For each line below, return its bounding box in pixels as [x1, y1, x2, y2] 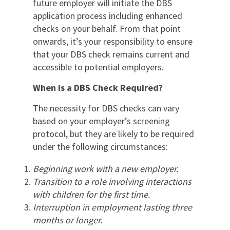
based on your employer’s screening [33, 114, 170, 127]
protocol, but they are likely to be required [33, 127, 194, 140]
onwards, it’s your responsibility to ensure [33, 35, 193, 47]
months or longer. [33, 214, 102, 226]
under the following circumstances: [33, 140, 168, 152]
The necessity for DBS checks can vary [33, 102, 179, 114]
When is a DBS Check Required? [33, 81, 163, 93]
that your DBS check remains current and [33, 48, 189, 60]
